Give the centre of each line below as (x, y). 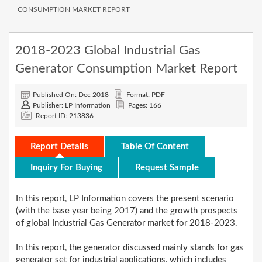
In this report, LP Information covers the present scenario (125, 199)
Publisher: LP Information (72, 105)
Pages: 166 (145, 105)
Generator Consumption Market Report (126, 68)
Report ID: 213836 (65, 116)
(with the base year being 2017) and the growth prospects (127, 211)
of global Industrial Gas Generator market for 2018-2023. (127, 223)
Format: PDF (146, 95)
